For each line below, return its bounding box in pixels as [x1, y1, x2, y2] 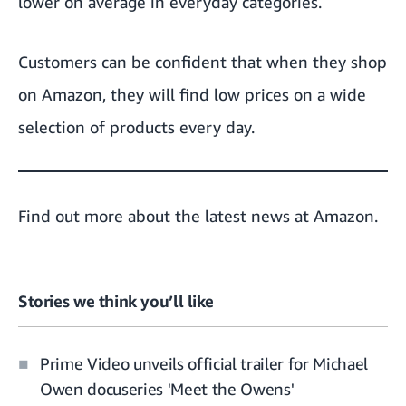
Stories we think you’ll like [18, 291, 214, 312]
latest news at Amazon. [200, 206, 378, 227]
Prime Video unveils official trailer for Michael [40, 353, 368, 374]
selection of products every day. [18, 117, 255, 138]
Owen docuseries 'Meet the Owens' [40, 379, 295, 400]
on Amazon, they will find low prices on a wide [18, 84, 366, 105]
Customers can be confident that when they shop [18, 52, 387, 72]
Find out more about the [18, 206, 200, 227]
